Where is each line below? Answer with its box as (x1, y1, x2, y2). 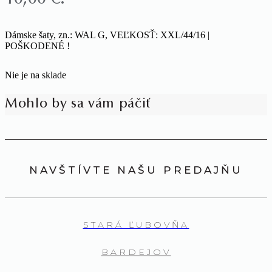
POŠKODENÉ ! (5, 41, 70, 51)
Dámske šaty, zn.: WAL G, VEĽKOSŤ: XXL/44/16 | (5, 30, 209, 40)
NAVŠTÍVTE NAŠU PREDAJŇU (29, 164, 243, 176)
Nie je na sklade (5, 70, 66, 80)
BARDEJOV (101, 246, 171, 257)
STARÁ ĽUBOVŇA (83, 219, 189, 230)
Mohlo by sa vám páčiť (5, 98, 151, 111)
